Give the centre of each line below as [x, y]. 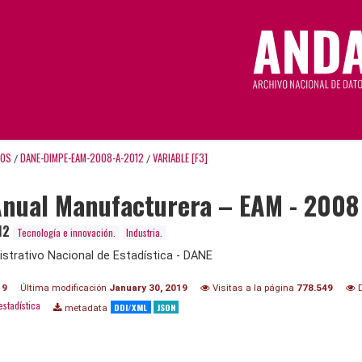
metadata [85, 307]
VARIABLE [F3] [180, 158]
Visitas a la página [253, 287]
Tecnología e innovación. [66, 232]
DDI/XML [131, 307]
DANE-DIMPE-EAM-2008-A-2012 [82, 158]
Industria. [145, 232]
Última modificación [65, 287]
